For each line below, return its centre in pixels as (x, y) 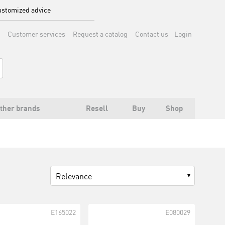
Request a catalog (100, 34)
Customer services (36, 34)
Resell (97, 108)
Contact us (152, 34)
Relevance (74, 176)
